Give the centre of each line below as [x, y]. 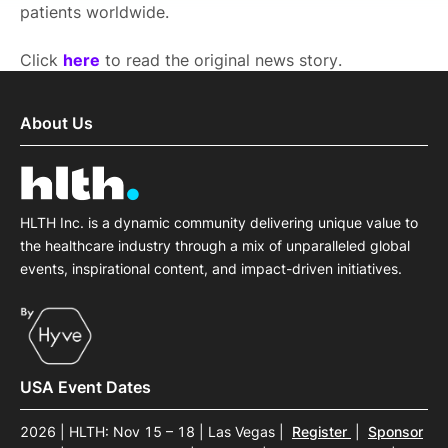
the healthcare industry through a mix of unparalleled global [215, 246]
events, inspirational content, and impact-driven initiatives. [211, 269]
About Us [56, 123]
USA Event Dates [85, 386]
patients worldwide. [94, 12]
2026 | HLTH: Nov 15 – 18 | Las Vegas [149, 431]
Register [321, 431]
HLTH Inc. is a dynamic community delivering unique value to [219, 223]
